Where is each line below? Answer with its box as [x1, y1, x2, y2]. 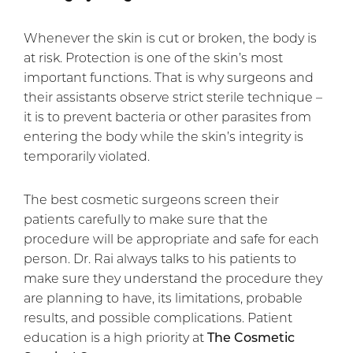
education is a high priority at [24, 329, 207, 346]
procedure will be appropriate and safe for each [24, 230, 319, 247]
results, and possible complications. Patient [24, 309, 292, 326]
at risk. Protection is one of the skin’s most [24, 49, 283, 66]
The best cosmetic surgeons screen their [24, 191, 279, 208]
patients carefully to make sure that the [24, 210, 268, 228]
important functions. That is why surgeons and [24, 69, 314, 86]
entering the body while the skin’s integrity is [24, 128, 303, 145]
